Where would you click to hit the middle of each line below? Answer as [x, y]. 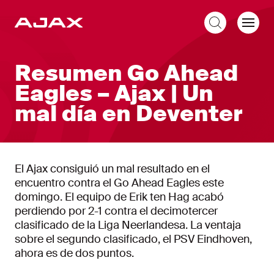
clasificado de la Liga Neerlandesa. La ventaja [128, 225]
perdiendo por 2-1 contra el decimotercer [116, 211]
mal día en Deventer [128, 114]
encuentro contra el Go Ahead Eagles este [119, 183]
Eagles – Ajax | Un [114, 94]
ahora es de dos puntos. [74, 253]
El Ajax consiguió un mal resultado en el [112, 169]
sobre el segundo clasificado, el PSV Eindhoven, [133, 239]
